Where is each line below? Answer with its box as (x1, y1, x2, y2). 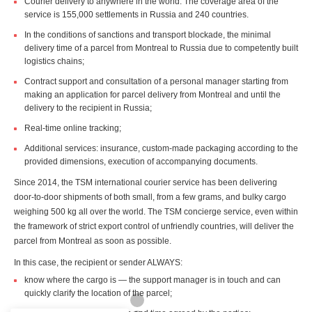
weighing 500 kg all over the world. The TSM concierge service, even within (14, 207, 298, 217)
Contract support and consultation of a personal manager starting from (24, 77, 288, 87)
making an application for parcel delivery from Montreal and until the (24, 90, 281, 100)
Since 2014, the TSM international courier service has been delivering (14, 178, 277, 188)
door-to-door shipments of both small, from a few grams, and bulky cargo (14, 192, 286, 203)
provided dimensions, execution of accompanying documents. (24, 157, 258, 167)
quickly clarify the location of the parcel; (24, 288, 172, 299)
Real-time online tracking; (24, 123, 121, 134)
